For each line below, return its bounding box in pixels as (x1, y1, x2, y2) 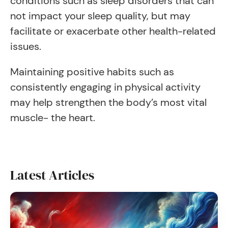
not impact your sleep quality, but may (10, 9, 190, 22)
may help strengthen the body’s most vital (10, 96, 207, 109)
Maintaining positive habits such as (10, 65, 174, 78)
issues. (10, 40, 41, 53)
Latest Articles (10, 166, 94, 184)
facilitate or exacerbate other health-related (10, 24, 216, 38)
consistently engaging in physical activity (10, 80, 201, 94)
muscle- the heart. (10, 111, 98, 124)
